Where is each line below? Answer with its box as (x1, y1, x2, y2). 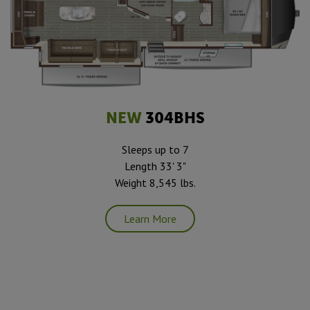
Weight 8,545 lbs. (114, 176, 196, 190)
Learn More (123, 212, 176, 226)
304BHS (141, 109, 205, 127)
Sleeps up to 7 (121, 143, 189, 157)
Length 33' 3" (124, 159, 186, 174)
